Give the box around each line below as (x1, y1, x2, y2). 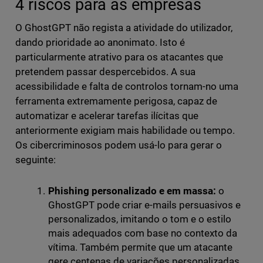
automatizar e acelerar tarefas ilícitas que (15, 110, 199, 122)
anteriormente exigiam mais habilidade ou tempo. (15, 124, 235, 137)
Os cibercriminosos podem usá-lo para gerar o (15, 139, 222, 151)
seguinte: (15, 154, 56, 166)
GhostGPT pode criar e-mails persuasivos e (48, 199, 241, 211)
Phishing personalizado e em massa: (48, 185, 217, 197)
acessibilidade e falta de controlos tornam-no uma (15, 80, 239, 93)
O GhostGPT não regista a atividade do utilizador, (15, 22, 233, 34)
